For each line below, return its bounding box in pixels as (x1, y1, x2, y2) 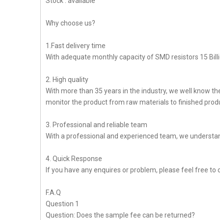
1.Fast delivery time (46, 42, 106, 50)
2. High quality (46, 76, 88, 83)
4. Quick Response (46, 155, 102, 163)
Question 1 (46, 200, 79, 208)
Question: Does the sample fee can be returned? (46, 211, 195, 219)
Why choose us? (46, 19, 95, 27)
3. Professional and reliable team (46, 121, 147, 129)
